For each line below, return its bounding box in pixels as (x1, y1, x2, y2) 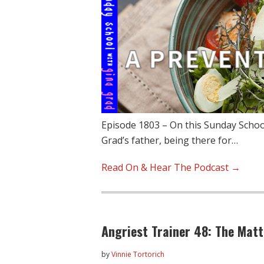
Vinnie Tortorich (111, 249, 164, 260)
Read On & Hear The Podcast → (101, 161, 240, 174)
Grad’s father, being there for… (101, 134, 238, 147)
